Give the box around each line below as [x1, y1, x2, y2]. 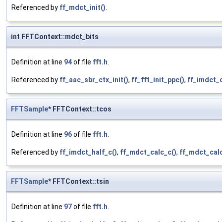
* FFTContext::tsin [48, 177, 109, 186]
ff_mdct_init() [59, 3, 106, 12]
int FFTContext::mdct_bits [11, 33, 99, 41]
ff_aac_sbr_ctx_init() [59, 76, 128, 84]
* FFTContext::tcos [48, 105, 111, 113]
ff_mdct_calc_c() [120, 148, 176, 157]
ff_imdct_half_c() [59, 148, 117, 157]
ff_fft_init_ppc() [131, 76, 184, 84]
